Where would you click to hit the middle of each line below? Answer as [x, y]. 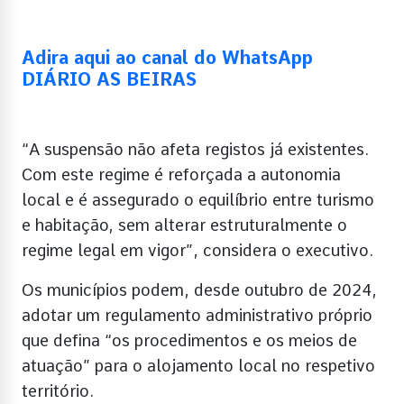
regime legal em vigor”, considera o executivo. [197, 250]
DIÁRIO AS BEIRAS [109, 79]
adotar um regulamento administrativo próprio [197, 315]
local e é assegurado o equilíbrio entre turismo [198, 199]
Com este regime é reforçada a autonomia [181, 174]
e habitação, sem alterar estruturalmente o [184, 225]
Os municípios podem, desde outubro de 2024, [199, 289]
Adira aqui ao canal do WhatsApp [167, 57]
